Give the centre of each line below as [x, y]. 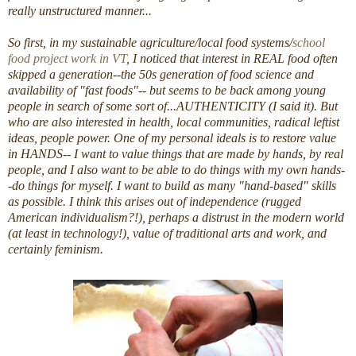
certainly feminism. [56, 250]
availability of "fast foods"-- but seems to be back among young [167, 91]
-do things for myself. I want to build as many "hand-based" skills [172, 186]
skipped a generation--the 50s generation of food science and [161, 75]
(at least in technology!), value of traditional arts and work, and [167, 234]
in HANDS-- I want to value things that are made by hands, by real [176, 154]
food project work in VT [67, 59]
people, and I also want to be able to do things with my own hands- [176, 170]
